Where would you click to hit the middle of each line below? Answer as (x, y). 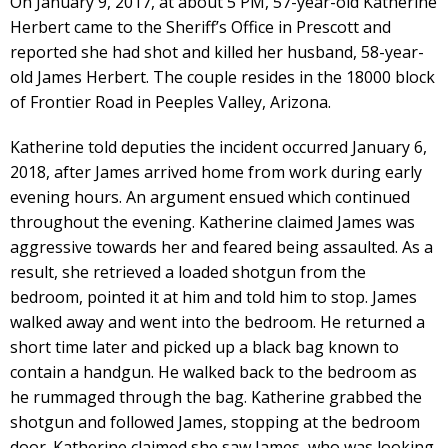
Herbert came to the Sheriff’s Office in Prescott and (200, 27)
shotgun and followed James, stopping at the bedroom (215, 422)
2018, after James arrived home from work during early (216, 172)
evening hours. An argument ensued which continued (210, 197)
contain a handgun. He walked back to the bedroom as (213, 372)
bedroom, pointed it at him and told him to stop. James (213, 297)
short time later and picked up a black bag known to (204, 347)
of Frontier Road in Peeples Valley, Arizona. (170, 102)
